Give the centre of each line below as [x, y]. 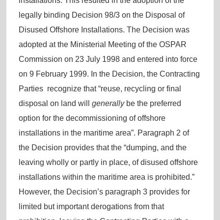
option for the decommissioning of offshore [92, 118]
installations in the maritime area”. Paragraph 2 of [104, 133]
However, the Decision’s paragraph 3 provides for [104, 192]
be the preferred [152, 103]
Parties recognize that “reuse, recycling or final [100, 88]
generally [108, 103]
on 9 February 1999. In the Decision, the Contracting [109, 74]
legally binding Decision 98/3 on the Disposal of [101, 15]
